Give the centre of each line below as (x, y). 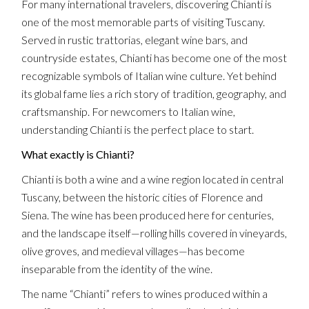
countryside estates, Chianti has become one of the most (154, 57)
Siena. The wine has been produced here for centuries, (148, 215)
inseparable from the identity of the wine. (117, 268)
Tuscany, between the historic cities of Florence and (142, 197)
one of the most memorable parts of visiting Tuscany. (143, 21)
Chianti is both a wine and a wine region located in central (153, 179)
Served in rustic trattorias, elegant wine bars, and (135, 39)
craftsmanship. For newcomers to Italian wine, (129, 111)
